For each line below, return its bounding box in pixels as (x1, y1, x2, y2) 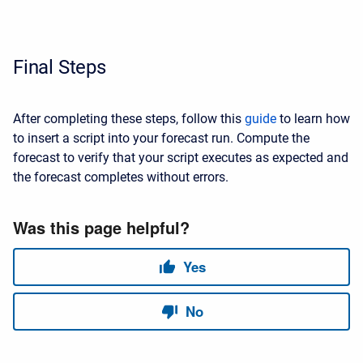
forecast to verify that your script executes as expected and (13, 150, 348, 165)
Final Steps (13, 56, 106, 79)
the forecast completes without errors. (13, 169, 228, 185)
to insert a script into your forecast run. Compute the (13, 130, 310, 146)
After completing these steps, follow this (13, 111, 245, 126)
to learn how (276, 111, 350, 126)
